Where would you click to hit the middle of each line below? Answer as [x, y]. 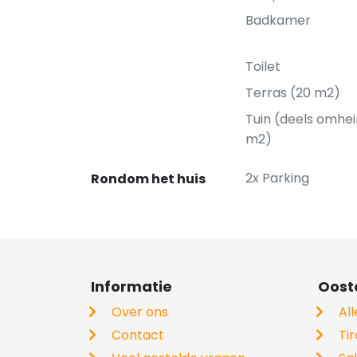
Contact [138, 335]
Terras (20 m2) [293, 93]
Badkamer [278, 20]
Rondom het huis [148, 179]
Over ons [140, 312]
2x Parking [277, 178]
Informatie [131, 286]
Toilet [263, 67]
